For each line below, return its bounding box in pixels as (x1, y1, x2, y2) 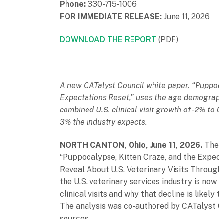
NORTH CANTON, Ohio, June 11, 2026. (60, 140, 204, 150)
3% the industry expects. (60, 117, 147, 127)
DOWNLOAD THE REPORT (60, 35, 156, 44)
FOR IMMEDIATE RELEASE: (60, 12, 164, 21)
